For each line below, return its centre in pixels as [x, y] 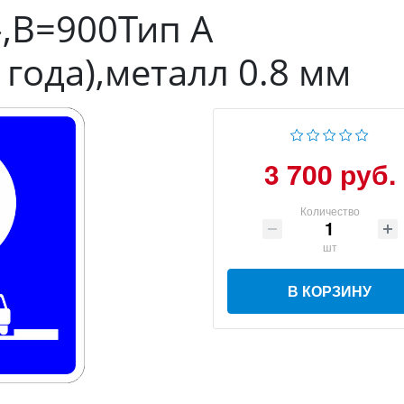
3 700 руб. [330, 174]
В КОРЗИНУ [330, 291]
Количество [330, 211]
